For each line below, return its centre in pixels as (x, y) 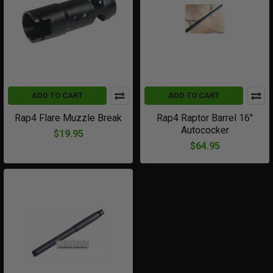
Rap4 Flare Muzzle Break (68, 118)
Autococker (205, 130)
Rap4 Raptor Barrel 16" (205, 118)
